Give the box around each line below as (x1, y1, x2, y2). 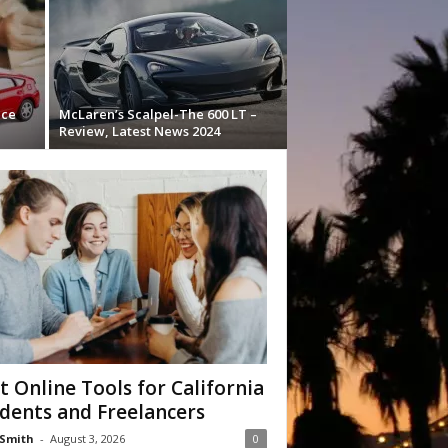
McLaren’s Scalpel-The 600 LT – (58, 105, 257, 123)
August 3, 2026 (49, 431, 125, 446)
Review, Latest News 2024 (58, 122, 220, 140)
